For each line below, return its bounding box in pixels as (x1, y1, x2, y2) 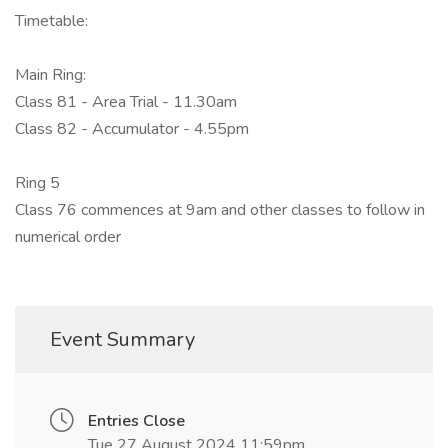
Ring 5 (15, 172, 60, 195)
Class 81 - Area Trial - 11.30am (15, 91, 237, 114)
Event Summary (50, 326, 195, 354)
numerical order (15, 226, 121, 249)
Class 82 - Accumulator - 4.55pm (15, 118, 249, 141)
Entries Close (88, 410, 185, 433)
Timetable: (15, 10, 88, 33)
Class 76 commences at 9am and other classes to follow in (15, 199, 425, 222)
